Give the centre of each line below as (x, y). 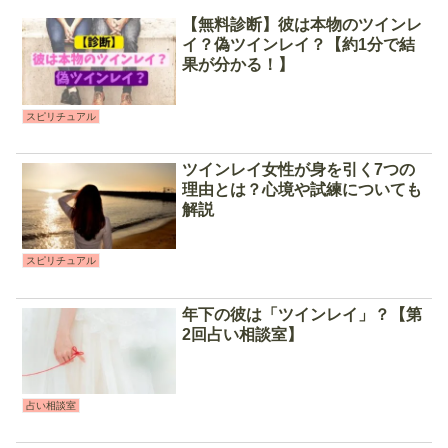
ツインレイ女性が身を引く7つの (299, 170)
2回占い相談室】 (243, 334)
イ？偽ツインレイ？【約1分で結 (299, 45)
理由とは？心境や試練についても (302, 190)
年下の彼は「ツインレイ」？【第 (302, 314)
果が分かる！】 (238, 65)
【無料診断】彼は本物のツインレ (302, 25)
